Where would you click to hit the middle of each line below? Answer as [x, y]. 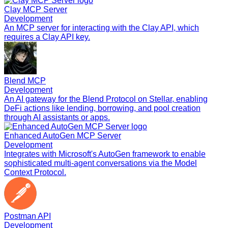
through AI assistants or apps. [57, 117]
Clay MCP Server [36, 9]
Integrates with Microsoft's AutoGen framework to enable [105, 154]
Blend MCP [25, 80]
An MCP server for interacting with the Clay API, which [102, 27]
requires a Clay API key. [47, 37]
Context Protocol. [35, 172]
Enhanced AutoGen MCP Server [63, 135]
